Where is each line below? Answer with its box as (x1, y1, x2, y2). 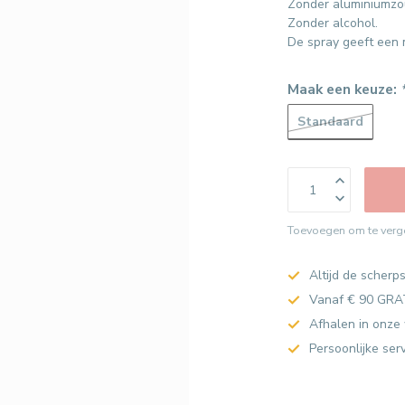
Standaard (297, 112, 364, 130)
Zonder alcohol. (287, 14, 379, 32)
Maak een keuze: (287, 80, 401, 99)
